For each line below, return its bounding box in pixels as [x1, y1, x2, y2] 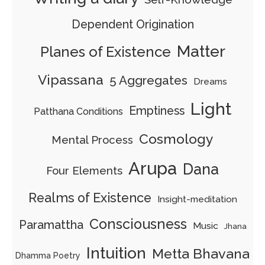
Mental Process [51, 134, 133, 147]
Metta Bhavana [152, 245, 250, 262]
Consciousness [89, 216, 187, 232]
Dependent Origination [71, 18, 194, 32]
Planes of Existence [40, 43, 171, 61]
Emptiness [129, 104, 185, 118]
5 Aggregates [109, 73, 188, 88]
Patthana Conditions [34, 106, 123, 118]
